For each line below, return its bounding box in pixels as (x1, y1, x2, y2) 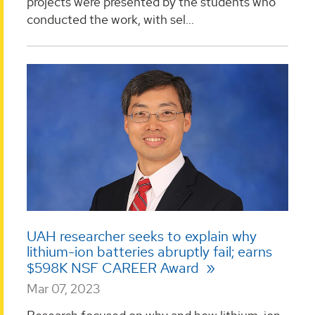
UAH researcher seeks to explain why (27, 227, 257, 246)
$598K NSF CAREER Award (27, 259, 202, 278)
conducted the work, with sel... (27, 11, 194, 28)
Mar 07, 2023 (27, 281, 101, 297)
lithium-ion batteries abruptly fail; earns (27, 243, 272, 262)
